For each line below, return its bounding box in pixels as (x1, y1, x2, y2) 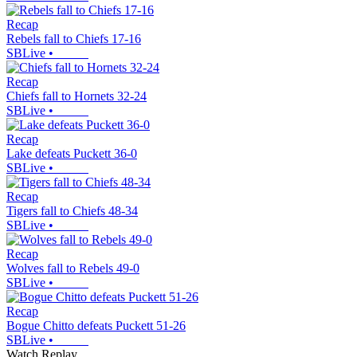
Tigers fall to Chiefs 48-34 (6, 204, 138, 218)
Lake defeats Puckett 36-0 (6, 147, 137, 161)
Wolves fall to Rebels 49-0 (6, 261, 139, 276)
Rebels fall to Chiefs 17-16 (6, 32, 141, 46)
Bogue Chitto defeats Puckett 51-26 (6, 319, 186, 333)
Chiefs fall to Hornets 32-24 (6, 89, 147, 104)
